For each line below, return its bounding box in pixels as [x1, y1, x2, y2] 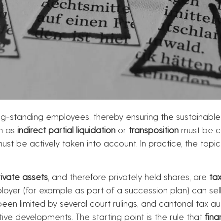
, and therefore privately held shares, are [48, 171, 209, 182]
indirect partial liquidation [17, 124, 115, 135]
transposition [129, 124, 179, 135]
